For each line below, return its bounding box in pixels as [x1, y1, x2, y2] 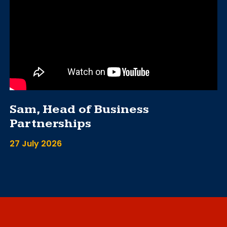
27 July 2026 [10, 137, 62, 149]
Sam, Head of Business [10, 102, 149, 117]
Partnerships [10, 116, 91, 131]
